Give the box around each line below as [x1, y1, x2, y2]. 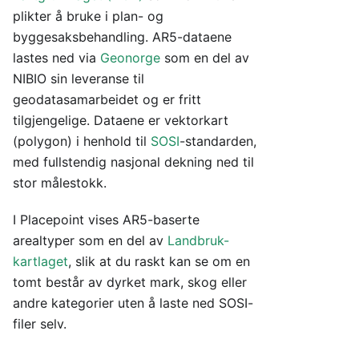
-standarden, [179, 133, 256, 149]
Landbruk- [167, 232, 229, 248]
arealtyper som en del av [13, 232, 167, 248]
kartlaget [13, 253, 68, 269]
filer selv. [13, 316, 67, 332]
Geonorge [100, 50, 160, 66]
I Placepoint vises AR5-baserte [13, 212, 200, 228]
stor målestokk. [13, 175, 107, 191]
